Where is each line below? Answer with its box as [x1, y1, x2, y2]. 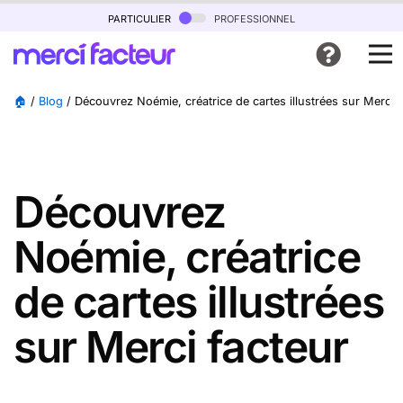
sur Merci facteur [13, 320, 348, 373]
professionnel [210, 9, 295, 26]
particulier [108, 9, 175, 26]
